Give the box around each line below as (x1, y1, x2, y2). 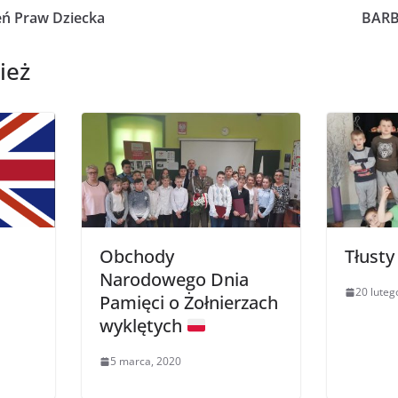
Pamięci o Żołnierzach (99, 291, 278, 315)
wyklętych (99, 314, 187, 338)
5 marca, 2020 (109, 354, 181, 370)
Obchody (99, 244, 174, 269)
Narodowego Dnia (99, 267, 249, 292)
